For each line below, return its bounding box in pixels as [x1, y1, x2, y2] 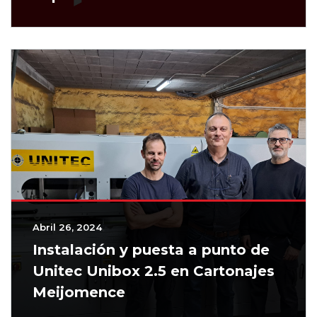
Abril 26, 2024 [33, 221, 102, 234]
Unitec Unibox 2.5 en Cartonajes [33, 263, 275, 280]
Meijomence [33, 284, 125, 301]
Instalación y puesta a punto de [33, 241, 270, 259]
